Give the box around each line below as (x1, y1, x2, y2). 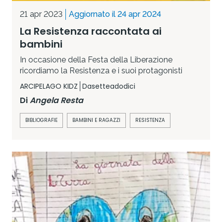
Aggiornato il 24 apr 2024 (69, 9, 161, 19)
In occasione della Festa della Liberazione (20, 55, 172, 65)
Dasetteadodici (82, 81, 135, 92)
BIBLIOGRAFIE (25, 116, 57, 124)
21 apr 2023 (20, 9, 62, 19)
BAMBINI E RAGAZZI (72, 116, 120, 124)
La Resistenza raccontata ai (20, 24, 162, 39)
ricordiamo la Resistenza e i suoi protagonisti (20, 66, 184, 76)
